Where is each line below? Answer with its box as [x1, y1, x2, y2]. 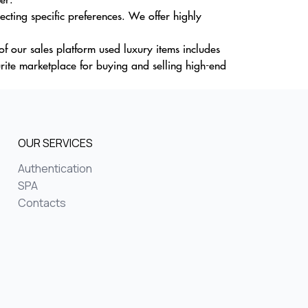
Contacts [18, 195, 66, 210]
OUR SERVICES [18, 135, 93, 151]
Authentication [18, 161, 92, 176]
